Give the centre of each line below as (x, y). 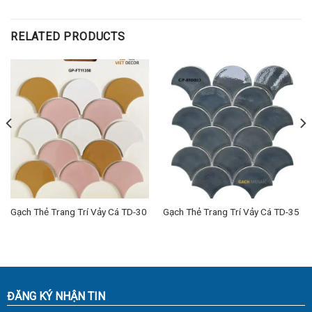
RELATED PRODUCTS (68, 37)
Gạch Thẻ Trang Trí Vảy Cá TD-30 (78, 211)
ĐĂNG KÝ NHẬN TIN (56, 296)
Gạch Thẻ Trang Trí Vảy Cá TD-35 (231, 211)
